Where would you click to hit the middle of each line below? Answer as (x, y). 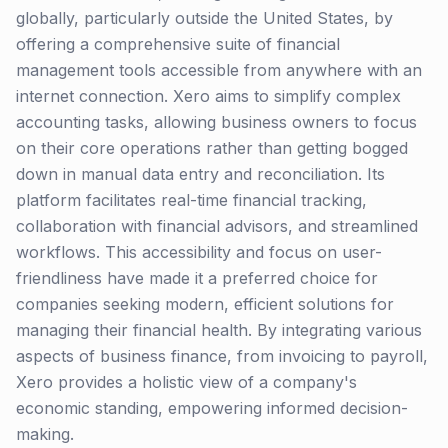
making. (45, 434)
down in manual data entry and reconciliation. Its (200, 174)
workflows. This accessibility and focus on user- (199, 252)
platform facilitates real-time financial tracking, (191, 200)
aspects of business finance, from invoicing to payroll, (222, 356)
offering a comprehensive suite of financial (178, 44)
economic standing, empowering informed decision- (212, 408)
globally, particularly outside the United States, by (204, 18)
